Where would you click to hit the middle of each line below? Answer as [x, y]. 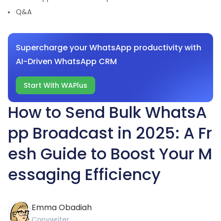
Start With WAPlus [55, 85]
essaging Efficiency [84, 174]
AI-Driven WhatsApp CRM [66, 61]
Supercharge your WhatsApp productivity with [109, 48]
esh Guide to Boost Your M [110, 154]
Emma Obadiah [62, 207]
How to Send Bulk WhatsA [107, 112]
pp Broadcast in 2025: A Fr [110, 133]
